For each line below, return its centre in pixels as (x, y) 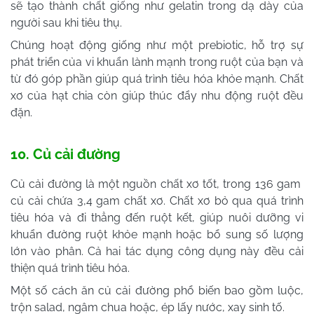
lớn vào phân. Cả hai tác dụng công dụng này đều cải (157, 251)
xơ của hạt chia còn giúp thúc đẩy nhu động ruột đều (157, 95)
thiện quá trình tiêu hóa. (70, 268)
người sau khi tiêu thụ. (68, 22)
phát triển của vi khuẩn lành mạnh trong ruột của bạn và (157, 62)
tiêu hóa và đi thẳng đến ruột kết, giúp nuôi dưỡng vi (157, 217)
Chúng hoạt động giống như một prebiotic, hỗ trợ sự (157, 45)
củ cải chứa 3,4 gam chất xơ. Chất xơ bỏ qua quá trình (157, 200)
